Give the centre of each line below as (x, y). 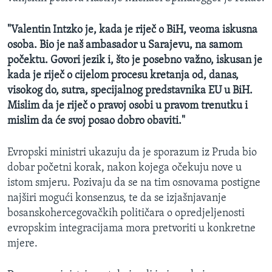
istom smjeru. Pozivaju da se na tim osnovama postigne (134, 183)
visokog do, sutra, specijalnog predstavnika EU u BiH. (130, 90)
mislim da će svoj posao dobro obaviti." (96, 121)
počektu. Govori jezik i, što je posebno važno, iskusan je (135, 60)
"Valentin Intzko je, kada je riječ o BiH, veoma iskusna (132, 30)
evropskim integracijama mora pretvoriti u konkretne (131, 228)
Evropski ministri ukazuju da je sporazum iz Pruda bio (132, 152)
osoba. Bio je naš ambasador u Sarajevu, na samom (125, 45)
